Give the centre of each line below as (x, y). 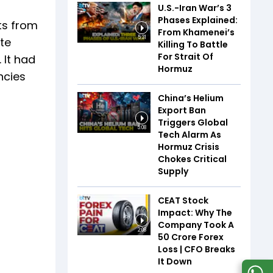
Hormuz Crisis (189, 147)
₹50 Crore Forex (191, 237)
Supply (173, 171)
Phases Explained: (198, 20)
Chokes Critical (192, 159)
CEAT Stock (183, 200)
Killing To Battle (193, 44)
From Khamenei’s (196, 32)
